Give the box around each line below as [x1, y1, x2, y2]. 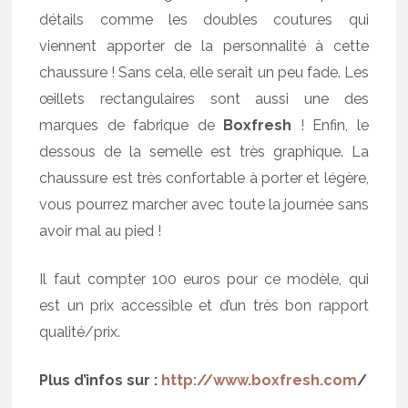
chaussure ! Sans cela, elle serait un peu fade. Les [39, 64, 369, 81]
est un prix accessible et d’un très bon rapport [39, 297, 369, 314]
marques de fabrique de [39, 117, 224, 134]
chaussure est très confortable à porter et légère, [39, 169, 369, 187]
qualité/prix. [39, 323, 121, 341]
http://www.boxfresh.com [158, 372, 358, 389]
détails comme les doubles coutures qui [39, 11, 369, 28]
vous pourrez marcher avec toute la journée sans [39, 196, 369, 213]
